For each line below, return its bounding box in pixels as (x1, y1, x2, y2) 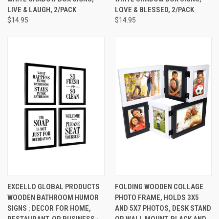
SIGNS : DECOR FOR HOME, (7, 203, 91, 213)
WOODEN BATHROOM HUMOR (7, 193, 99, 202)
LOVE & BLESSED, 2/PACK (114, 5, 194, 14)
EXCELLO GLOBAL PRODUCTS (7, 182, 100, 191)
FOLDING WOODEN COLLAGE (114, 182, 203, 191)
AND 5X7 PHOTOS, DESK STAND (114, 203, 211, 213)
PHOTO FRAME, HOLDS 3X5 (114, 193, 199, 202)
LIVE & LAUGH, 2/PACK (7, 5, 76, 14)
